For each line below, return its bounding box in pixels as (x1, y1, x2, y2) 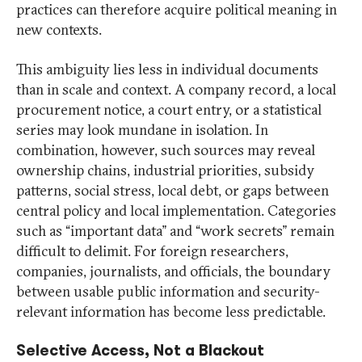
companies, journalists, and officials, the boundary (16, 262, 330, 281)
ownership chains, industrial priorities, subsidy (16, 161, 314, 180)
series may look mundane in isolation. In (16, 120, 268, 140)
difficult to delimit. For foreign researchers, (16, 242, 288, 261)
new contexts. (16, 20, 102, 40)
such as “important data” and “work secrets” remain (16, 221, 335, 241)
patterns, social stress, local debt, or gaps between (16, 181, 329, 200)
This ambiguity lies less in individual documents (16, 60, 318, 79)
